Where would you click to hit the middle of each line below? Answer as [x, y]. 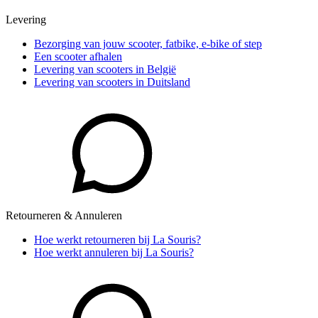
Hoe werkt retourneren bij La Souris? [117, 240]
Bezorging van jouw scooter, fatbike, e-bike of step [148, 44]
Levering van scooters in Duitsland [112, 82]
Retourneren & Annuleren [64, 216]
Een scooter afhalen [78, 57]
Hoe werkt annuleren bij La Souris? [114, 253]
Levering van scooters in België [105, 70]
